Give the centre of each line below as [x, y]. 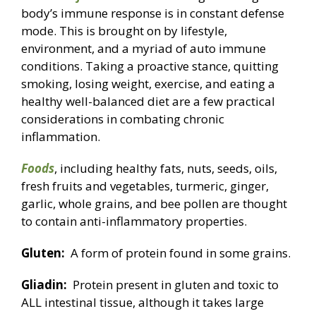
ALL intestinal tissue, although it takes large [142, 303]
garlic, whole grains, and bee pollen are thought [154, 204]
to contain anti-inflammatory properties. [134, 221]
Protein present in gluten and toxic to [173, 285]
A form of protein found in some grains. [178, 253]
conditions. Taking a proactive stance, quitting [150, 66]
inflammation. [61, 137]
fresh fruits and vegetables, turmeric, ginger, [145, 186]
